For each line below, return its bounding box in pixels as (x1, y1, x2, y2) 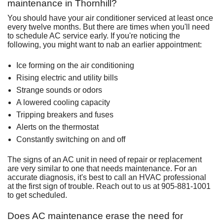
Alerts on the (16, 122, 62, 131)
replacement (158, 155, 202, 164)
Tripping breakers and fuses (16, 110, 113, 119)
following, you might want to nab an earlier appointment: (7, 40, 202, 49)
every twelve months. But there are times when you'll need (7, 22, 210, 31)
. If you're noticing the (107, 31, 180, 40)
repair (127, 155, 147, 164)
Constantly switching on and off (16, 135, 125, 144)
